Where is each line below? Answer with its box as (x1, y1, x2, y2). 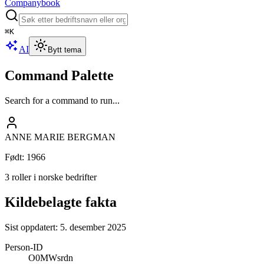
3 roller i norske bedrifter (5, 171, 97, 182)
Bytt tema (48, 45, 81, 54)
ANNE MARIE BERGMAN (5, 131, 115, 142)
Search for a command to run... (5, 95, 120, 105)
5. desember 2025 (60, 222, 126, 232)
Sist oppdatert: (5, 222, 60, 232)
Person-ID (5, 242, 43, 252)
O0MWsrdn (28, 252, 73, 263)
